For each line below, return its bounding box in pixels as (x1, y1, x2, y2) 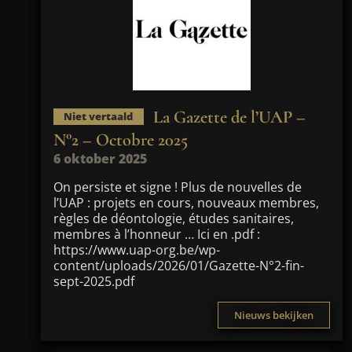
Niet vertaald (64, 109, 134, 124)
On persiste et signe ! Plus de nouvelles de (53, 178, 302, 196)
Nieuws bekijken (234, 308, 313, 322)
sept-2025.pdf (53, 273, 134, 290)
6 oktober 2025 (53, 150, 147, 167)
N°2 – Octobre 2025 (53, 129, 188, 150)
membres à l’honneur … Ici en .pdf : (53, 225, 260, 243)
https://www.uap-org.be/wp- (53, 241, 220, 258)
